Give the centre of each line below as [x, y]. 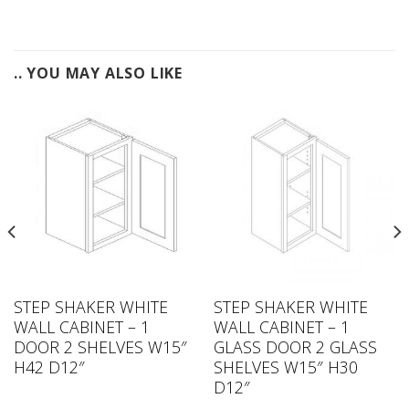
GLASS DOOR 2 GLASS [295, 347]
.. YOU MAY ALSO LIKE [98, 73]
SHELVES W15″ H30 [285, 367]
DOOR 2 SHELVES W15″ [100, 347]
